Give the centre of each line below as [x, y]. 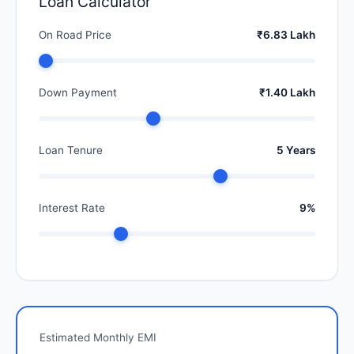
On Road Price [75, 35]
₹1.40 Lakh [287, 93]
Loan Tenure [71, 151]
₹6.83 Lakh [286, 35]
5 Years [296, 151]
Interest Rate [72, 208]
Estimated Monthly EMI [98, 338]
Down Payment [78, 93]
